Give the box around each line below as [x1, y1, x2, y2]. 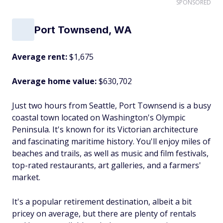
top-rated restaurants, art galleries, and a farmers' [12, 160, 201, 171]
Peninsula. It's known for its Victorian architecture [12, 124, 198, 135]
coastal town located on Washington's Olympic [12, 112, 185, 123]
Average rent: [12, 51, 69, 62]
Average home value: [12, 76, 99, 87]
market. [12, 172, 40, 183]
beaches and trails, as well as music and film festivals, [12, 148, 209, 159]
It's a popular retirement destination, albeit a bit [12, 196, 192, 207]
